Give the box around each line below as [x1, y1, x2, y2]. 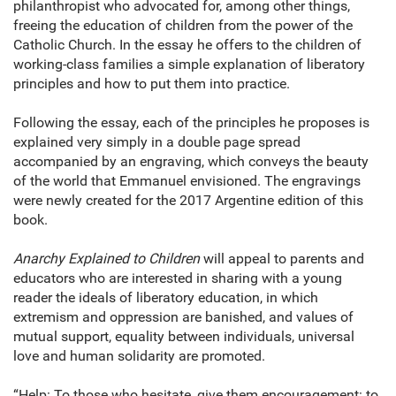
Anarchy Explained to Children [13, 250, 200, 268]
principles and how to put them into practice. [13, 75, 290, 93]
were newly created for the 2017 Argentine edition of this [13, 192, 363, 209]
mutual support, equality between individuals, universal [13, 328, 354, 346]
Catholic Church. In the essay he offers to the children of [13, 36, 362, 54]
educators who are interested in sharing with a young [13, 270, 342, 287]
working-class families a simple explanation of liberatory [13, 56, 365, 73]
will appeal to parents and [200, 250, 364, 268]
